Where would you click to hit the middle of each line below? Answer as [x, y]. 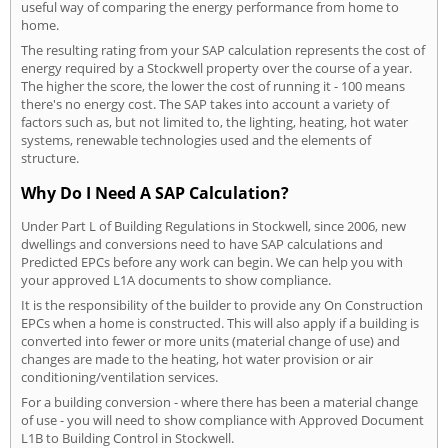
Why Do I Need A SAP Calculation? [155, 192]
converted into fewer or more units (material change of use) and [210, 341]
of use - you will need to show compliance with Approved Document [222, 420]
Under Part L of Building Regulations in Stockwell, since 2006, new [213, 226]
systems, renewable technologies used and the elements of [196, 139]
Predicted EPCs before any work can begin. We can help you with [212, 262]
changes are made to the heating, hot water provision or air [197, 359]
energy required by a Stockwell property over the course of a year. [216, 67]
